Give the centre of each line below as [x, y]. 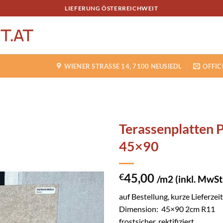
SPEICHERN [68, 153]
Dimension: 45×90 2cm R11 [167, 209]
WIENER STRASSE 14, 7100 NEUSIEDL [123, 66]
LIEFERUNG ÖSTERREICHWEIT [111, 8]
